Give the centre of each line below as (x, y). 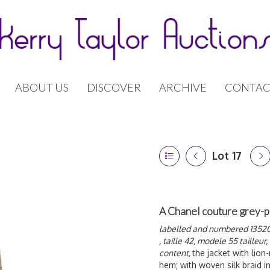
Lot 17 (227, 155)
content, (176, 253)
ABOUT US (42, 87)
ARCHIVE (183, 87)
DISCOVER (114, 87)
